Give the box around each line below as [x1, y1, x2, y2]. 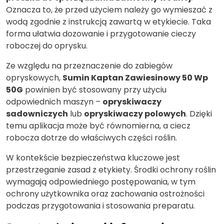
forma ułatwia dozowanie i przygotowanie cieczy [6, 27, 196, 39]
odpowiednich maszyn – [6, 95, 102, 107]
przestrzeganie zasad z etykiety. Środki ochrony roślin [6, 163, 216, 175]
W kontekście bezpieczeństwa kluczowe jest [6, 151, 180, 163]
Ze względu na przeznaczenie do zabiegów [6, 59, 172, 71]
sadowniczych [6, 107, 68, 119]
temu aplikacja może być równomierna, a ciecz [6, 119, 190, 131]
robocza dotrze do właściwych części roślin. [6, 131, 177, 143]
